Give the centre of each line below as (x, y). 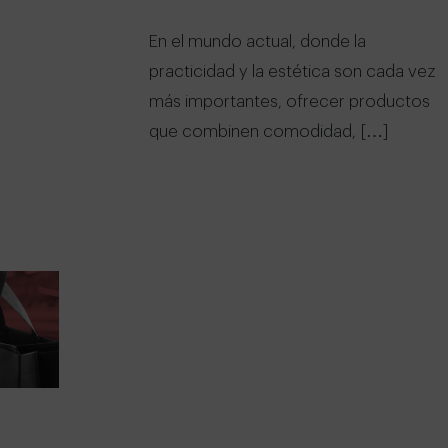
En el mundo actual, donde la (257, 41)
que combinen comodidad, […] (269, 131)
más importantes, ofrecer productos (289, 101)
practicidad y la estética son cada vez (292, 71)
